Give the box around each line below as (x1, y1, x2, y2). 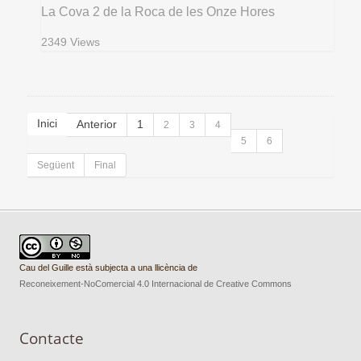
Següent (37, 159, 75, 171)
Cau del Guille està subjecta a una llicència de (19, 262, 198, 272)
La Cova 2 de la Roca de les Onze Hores (41, 4, 276, 19)
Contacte (19, 327, 85, 349)
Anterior (77, 118, 118, 131)
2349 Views (41, 35, 101, 48)
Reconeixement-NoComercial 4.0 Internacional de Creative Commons (19, 278, 293, 288)
